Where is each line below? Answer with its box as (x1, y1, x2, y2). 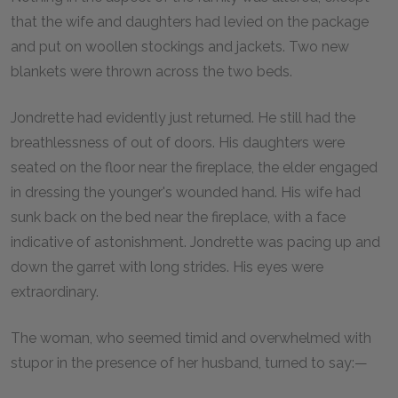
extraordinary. (11, 283, 99, 300)
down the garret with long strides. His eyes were (11, 258, 323, 275)
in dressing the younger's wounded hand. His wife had (11, 183, 361, 201)
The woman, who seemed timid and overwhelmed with (11, 329, 371, 346)
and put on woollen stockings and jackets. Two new (11, 37, 349, 55)
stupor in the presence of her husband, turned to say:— (11, 354, 368, 371)
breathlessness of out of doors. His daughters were (11, 133, 345, 151)
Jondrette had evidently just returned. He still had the (11, 108, 355, 126)
